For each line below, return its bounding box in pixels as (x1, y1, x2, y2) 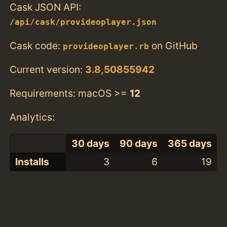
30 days (71, 137, 109, 150)
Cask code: (10, 39, 63, 52)
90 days (119, 137, 158, 150)
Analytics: (10, 111, 55, 124)
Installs (15, 156, 49, 168)
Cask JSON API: (10, 1, 82, 14)
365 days (167, 137, 212, 150)
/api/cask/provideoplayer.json (10, 18, 157, 27)
